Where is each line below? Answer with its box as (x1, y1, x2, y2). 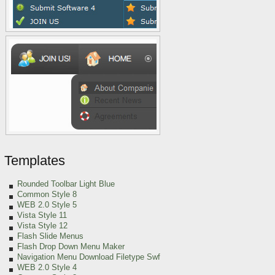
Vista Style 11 (17, 211, 67, 220)
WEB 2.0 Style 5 (17, 200, 77, 209)
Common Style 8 (17, 190, 77, 199)
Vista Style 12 (17, 221, 68, 230)
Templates (4, 153, 65, 168)
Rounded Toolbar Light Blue (17, 179, 115, 188)
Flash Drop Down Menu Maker (17, 242, 125, 251)
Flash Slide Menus (17, 231, 83, 241)
